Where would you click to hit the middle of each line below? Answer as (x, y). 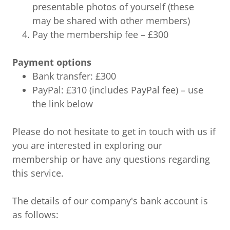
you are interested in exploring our (87, 146)
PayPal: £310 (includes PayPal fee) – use (118, 90)
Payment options (52, 62)
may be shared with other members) (111, 21)
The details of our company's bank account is (110, 201)
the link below (63, 104)
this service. (38, 173)
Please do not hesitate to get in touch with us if (114, 132)
